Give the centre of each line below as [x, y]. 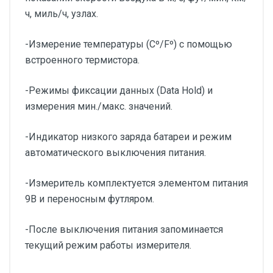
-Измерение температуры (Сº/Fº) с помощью [129, 44]
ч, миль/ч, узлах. [62, 14]
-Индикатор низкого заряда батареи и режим [128, 137]
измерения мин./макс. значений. [99, 106]
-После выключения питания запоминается [124, 229]
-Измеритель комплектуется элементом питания [136, 183]
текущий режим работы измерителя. [109, 245]
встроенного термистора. [82, 60]
